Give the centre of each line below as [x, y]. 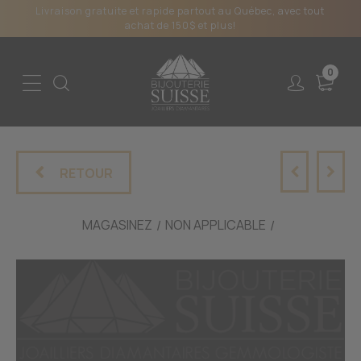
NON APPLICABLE [216, 224]
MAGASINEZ [117, 224]
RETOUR [86, 173]
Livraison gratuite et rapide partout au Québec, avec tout [180, 11]
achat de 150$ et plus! [180, 25]
